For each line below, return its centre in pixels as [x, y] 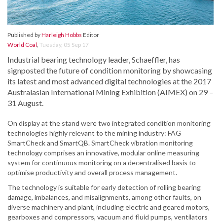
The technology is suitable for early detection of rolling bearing [104, 187]
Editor [91, 35]
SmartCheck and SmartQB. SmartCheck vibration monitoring [100, 143]
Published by [24, 35]
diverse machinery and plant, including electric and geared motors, [109, 207]
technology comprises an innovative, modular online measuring [103, 153]
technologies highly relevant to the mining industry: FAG [94, 133]
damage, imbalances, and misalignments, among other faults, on [104, 197]
